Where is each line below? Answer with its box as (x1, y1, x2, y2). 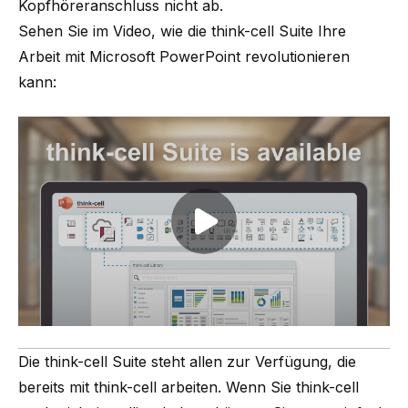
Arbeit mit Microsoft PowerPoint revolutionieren (18, 47, 350, 66)
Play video (202, 221, 274, 240)
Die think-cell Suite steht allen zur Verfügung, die (18, 352, 356, 371)
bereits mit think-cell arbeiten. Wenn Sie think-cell (18, 377, 359, 396)
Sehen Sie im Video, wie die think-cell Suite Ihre (18, 22, 346, 41)
